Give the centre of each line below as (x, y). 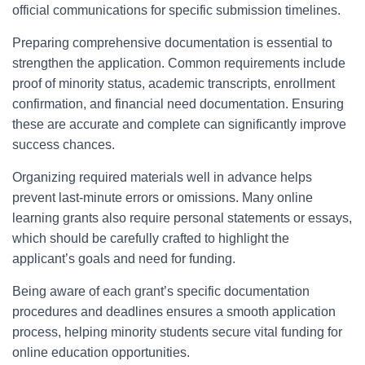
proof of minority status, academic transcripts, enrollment (174, 84)
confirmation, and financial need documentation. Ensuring (178, 104)
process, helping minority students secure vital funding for (177, 332)
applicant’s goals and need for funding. (124, 259)
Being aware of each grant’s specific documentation (161, 291)
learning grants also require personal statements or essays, (182, 218)
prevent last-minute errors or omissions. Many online (163, 198)
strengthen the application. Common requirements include (179, 63)
